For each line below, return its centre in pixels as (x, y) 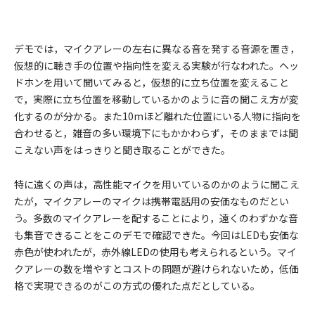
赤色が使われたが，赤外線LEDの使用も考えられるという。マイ (155, 252)
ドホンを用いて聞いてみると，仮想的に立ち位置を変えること (152, 82)
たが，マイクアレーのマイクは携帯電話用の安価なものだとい (152, 201)
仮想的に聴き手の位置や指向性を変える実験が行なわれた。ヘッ (156, 65)
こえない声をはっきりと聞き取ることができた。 (122, 150)
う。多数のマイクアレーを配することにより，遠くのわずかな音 (156, 218)
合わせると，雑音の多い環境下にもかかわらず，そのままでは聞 (156, 133)
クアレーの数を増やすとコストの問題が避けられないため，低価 (156, 269)
